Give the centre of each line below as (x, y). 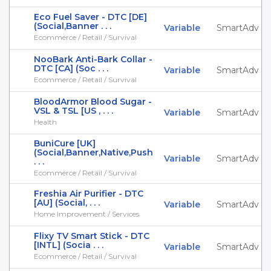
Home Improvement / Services (87, 214)
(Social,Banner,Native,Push (93, 152)
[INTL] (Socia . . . (69, 245)
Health (45, 122)
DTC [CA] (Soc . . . (71, 68)
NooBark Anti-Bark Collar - (93, 59)
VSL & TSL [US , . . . (73, 111)
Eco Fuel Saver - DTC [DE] (90, 17)
